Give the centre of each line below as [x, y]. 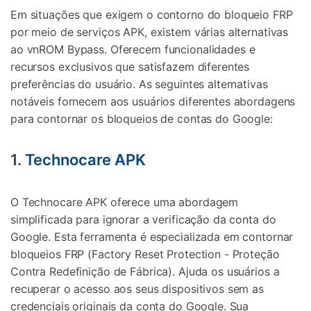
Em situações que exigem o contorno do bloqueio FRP [152, 14]
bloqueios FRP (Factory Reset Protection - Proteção [145, 254]
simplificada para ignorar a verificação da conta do [143, 220]
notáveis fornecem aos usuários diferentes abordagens [153, 101]
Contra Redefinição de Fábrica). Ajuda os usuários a [145, 272]
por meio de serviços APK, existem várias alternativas [150, 32]
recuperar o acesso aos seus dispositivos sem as [137, 289]
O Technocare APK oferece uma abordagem [125, 202]
